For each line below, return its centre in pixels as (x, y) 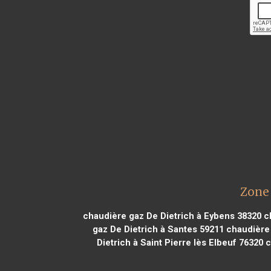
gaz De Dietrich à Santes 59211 (158, 229)
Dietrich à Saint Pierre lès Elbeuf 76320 (180, 242)
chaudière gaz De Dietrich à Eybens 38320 (172, 216)
